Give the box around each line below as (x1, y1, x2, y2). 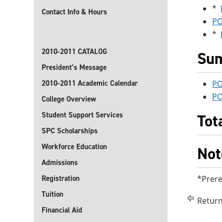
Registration (42, 173, 80, 183)
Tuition (42, 189, 63, 199)
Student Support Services (42, 110, 123, 120)
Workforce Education (42, 142, 107, 152)
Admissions (42, 158, 78, 167)
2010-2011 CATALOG (42, 47, 107, 56)
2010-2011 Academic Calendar (42, 78, 138, 88)
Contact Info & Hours (42, 7, 107, 17)
